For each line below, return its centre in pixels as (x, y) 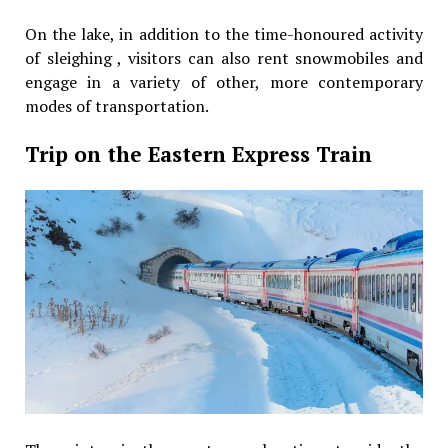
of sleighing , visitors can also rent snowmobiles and (224, 57)
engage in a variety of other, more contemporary (224, 81)
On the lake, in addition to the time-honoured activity (224, 33)
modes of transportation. (116, 105)
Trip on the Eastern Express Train (198, 153)
